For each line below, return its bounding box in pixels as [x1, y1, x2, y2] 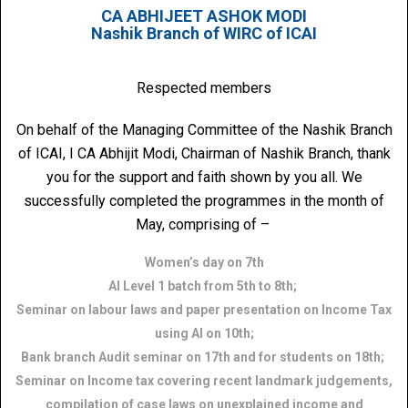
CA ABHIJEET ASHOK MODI [101, 6, 307, 25]
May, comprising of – [135, 216, 273, 233]
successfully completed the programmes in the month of [24, 192, 384, 209]
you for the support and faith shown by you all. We [46, 168, 362, 186]
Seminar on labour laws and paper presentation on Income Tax [16, 302, 392, 317]
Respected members [137, 79, 271, 97]
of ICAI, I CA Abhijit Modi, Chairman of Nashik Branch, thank [17, 145, 391, 162]
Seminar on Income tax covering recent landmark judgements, [15, 373, 393, 388]
